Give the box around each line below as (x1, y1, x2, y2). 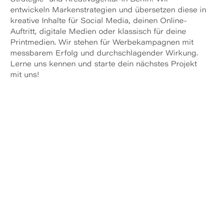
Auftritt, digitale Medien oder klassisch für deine (10, 28, 187, 36)
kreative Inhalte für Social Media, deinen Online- (10, 18, 187, 25)
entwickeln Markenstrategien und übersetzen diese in (10, 7, 207, 14)
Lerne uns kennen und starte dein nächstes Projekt (10, 61, 197, 68)
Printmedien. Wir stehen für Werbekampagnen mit (10, 39, 194, 47)
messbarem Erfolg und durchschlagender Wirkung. (10, 50, 198, 57)
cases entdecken (73, 128, 147, 136)
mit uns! (10, 72, 40, 79)
